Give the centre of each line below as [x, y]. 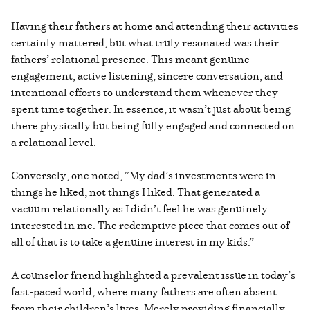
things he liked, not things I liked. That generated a [136, 192]
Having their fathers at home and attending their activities [155, 26]
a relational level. [54, 142]
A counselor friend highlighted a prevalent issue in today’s [153, 275]
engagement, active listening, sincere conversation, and [147, 76]
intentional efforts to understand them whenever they [145, 92]
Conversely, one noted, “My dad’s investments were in [144, 175]
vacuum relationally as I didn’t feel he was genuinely [139, 209]
